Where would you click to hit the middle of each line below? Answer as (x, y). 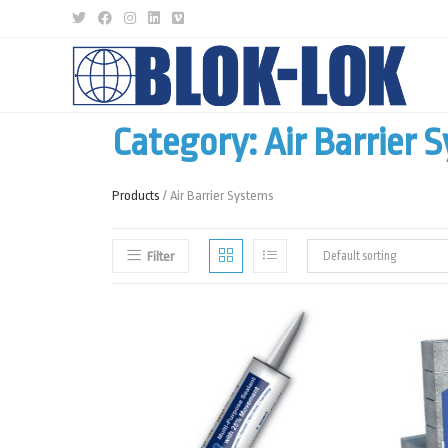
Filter (160, 256)
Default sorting (360, 256)
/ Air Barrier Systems (217, 195)
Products (136, 195)
